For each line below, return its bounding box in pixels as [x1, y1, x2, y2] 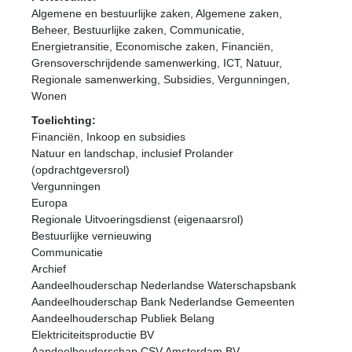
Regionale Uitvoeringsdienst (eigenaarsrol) [31, 213, 244, 225]
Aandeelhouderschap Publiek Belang [31, 312, 214, 324]
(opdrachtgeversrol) [31, 163, 130, 176]
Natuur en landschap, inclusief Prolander [31, 147, 233, 159]
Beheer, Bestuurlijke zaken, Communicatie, [31, 24, 244, 36]
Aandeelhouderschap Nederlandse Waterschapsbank [31, 279, 296, 291]
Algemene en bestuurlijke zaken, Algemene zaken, [31, 7, 282, 20]
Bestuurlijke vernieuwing [31, 229, 152, 242]
